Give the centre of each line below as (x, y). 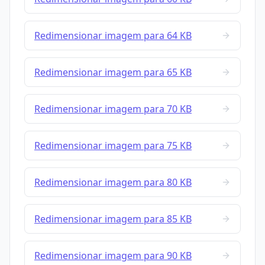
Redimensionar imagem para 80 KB (113, 182)
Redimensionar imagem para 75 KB (113, 146)
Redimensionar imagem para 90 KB (113, 256)
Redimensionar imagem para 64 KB (113, 36)
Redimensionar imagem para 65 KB (113, 72)
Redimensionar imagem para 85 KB (113, 219)
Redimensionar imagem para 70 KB (113, 109)
